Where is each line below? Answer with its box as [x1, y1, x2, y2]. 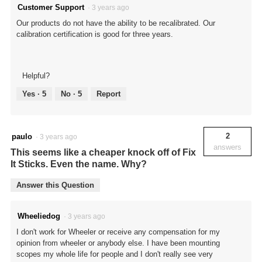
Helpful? [22, 71, 50, 81]
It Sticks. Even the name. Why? [11, 159, 147, 170]
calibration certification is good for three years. [16, 29, 173, 39]
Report [96, 89, 120, 99]
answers [213, 143, 242, 152]
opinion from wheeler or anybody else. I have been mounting [16, 239, 220, 248]
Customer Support [18, 2, 84, 12]
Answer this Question [16, 181, 94, 190]
